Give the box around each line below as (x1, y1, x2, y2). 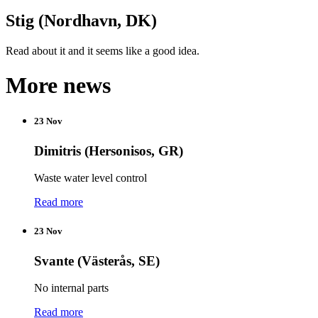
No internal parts (34, 282, 109, 295)
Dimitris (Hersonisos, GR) (34, 143, 183, 158)
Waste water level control (34, 172, 147, 185)
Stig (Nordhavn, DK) (6, 11, 157, 30)
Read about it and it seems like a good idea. (6, 44, 199, 57)
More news (6, 72, 111, 99)
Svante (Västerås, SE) (34, 253, 160, 268)
